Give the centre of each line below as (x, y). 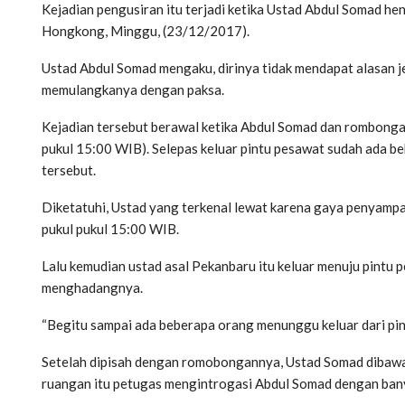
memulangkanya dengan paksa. (133, 89)
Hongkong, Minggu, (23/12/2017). (146, 30)
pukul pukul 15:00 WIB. (110, 228)
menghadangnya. (92, 287)
